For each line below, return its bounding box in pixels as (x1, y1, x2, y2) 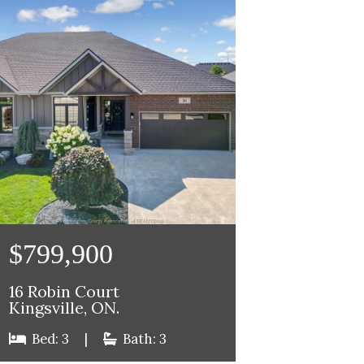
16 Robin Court (8, 281, 119, 303)
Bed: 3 (28, 330, 72, 349)
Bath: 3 (119, 330, 167, 349)
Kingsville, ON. (8, 297, 119, 319)
